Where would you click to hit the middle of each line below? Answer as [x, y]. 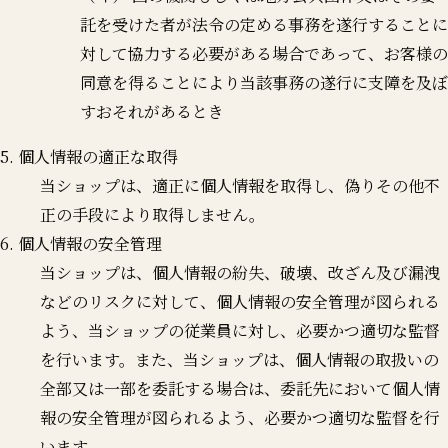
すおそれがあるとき [152, 111]
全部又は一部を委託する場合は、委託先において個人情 [240, 388]
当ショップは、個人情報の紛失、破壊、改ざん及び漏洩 [240, 272]
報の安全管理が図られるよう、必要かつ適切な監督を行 [240, 417]
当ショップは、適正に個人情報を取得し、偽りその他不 [240, 185]
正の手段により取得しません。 [152, 214]
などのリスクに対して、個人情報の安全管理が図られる [240, 301]
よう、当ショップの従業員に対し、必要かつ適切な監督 [240, 330]
